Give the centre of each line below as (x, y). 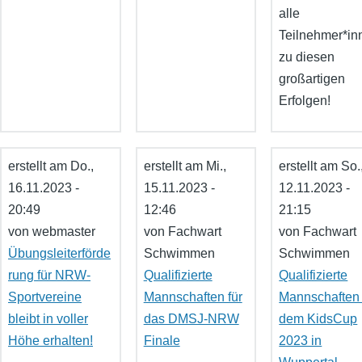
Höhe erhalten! (51, 341)
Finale (162, 341)
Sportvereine (45, 297)
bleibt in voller (48, 319)
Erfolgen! (305, 101)
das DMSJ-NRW (191, 319)
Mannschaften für (193, 297)
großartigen (312, 79)
